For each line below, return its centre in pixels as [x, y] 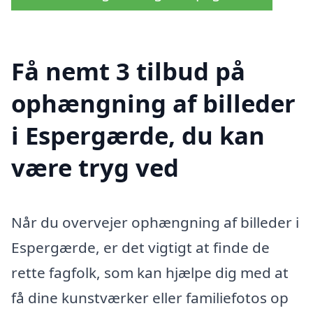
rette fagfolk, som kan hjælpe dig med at [150, 273]
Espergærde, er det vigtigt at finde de [140, 248]
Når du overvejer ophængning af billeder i [155, 223]
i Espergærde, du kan [138, 136]
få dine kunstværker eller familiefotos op [150, 298]
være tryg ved [95, 168]
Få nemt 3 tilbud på [128, 71]
